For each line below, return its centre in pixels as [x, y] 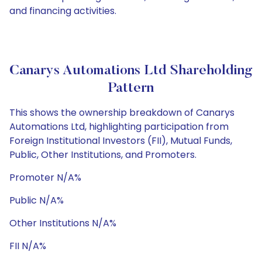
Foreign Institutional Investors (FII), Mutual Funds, [121, 141]
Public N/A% [37, 200]
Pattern [131, 88]
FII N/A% [28, 246]
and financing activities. [63, 11]
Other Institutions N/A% [63, 223]
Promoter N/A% [45, 177]
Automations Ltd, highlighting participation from [119, 127]
